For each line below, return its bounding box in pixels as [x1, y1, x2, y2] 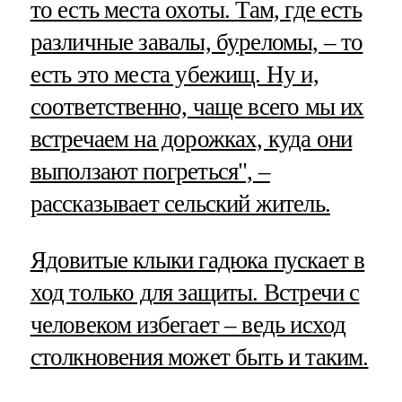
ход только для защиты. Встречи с [30, 278, 360, 306]
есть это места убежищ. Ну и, [30, 60, 319, 88]
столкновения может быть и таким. [30, 343, 369, 371]
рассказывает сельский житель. [30, 189, 330, 217]
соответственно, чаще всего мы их [30, 92, 364, 120]
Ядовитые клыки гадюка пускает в [30, 246, 365, 274]
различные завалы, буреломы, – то [30, 28, 363, 56]
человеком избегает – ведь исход [30, 310, 346, 338]
